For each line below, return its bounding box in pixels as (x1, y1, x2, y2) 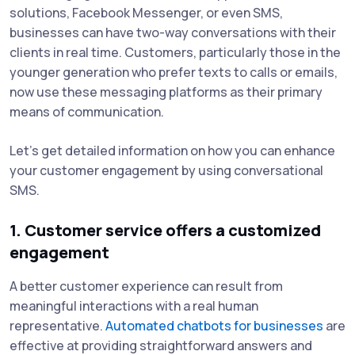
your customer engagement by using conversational (10, 161, 323, 179)
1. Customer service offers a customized (10, 219, 321, 241)
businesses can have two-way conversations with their (10, 23, 336, 41)
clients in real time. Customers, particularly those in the (10, 43, 341, 61)
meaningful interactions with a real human (10, 296, 258, 315)
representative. (10, 316, 105, 334)
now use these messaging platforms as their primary (10, 82, 323, 101)
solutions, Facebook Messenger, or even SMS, (10, 3, 283, 21)
